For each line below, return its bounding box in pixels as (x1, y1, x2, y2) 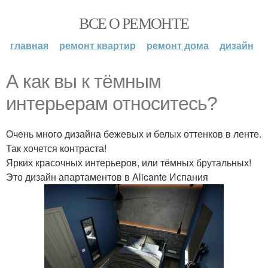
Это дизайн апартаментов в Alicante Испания (6, 170, 208, 184)
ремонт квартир (59, 38, 136, 52)
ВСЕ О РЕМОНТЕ (79, 13, 189, 33)
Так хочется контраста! (6, 141, 106, 155)
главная (10, 38, 48, 52)
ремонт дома (146, 38, 209, 52)
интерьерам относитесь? (6, 93, 217, 114)
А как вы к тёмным (6, 71, 161, 92)
